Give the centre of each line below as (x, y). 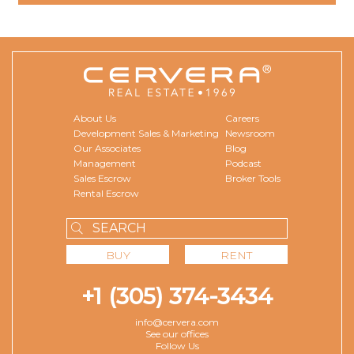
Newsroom (250, 133)
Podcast (243, 163)
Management (105, 163)
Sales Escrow (102, 178)
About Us (95, 118)
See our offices (177, 333)
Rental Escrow (106, 193)
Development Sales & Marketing (146, 133)
